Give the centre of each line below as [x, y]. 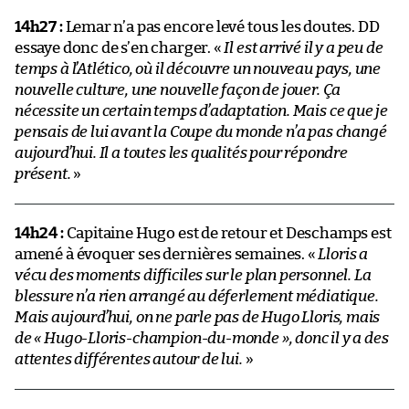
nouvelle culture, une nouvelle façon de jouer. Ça [178, 89]
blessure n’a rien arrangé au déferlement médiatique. [197, 296]
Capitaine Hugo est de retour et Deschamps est [227, 233]
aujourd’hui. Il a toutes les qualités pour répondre [181, 152]
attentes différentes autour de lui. [129, 359]
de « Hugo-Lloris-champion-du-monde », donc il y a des [202, 338]
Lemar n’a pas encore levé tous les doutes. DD [221, 26]
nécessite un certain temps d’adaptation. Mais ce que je [202, 110]
